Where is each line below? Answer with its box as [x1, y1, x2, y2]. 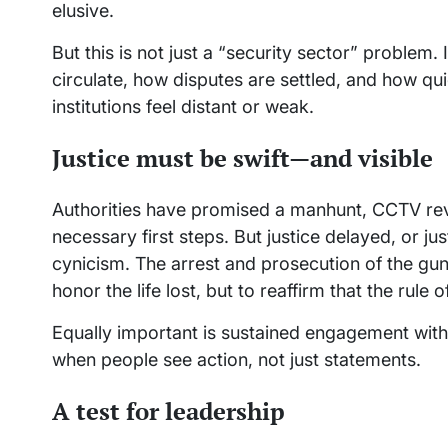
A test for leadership [52, 395, 285, 428]
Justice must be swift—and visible [52, 142, 433, 175]
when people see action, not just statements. [52, 349, 421, 371]
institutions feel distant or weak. [52, 96, 314, 118]
